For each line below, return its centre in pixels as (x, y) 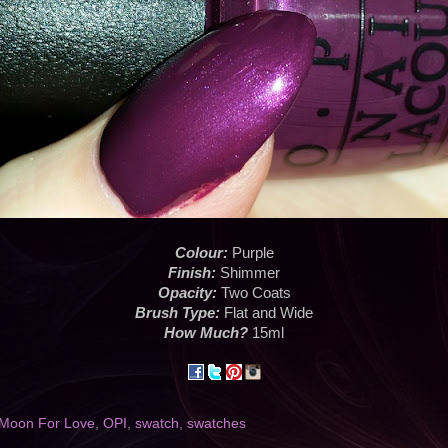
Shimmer (248, 273)
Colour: (201, 253)
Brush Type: (177, 313)
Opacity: (187, 293)
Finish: (192, 273)
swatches (216, 424)
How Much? (206, 333)
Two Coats (253, 293)
